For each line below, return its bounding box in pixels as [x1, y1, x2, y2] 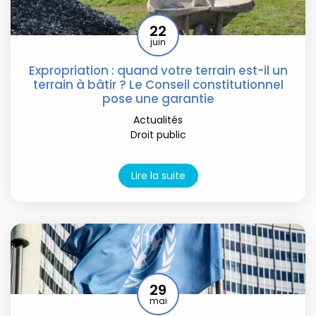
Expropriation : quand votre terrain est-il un [28, 61, 288, 79]
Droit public [130, 127, 186, 142]
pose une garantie [102, 90, 214, 107]
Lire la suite [130, 168, 186, 183]
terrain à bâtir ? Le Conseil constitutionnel [32, 75, 284, 93]
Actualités [133, 112, 183, 127]
